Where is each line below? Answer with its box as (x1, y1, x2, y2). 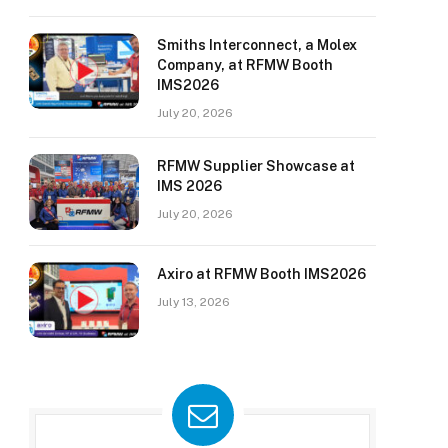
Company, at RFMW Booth (157, 57, 333, 73)
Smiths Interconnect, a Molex (157, 37, 357, 53)
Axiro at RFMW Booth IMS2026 (157, 266, 366, 282)
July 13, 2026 (157, 295, 230, 309)
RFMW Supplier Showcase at (157, 158, 355, 174)
